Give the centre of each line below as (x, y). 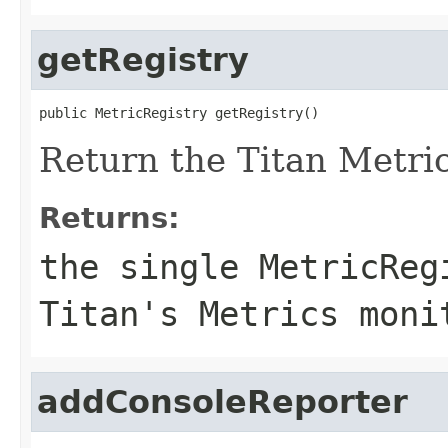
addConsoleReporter (222, 401)
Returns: (109, 217)
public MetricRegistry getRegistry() (179, 112)
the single (149, 266)
